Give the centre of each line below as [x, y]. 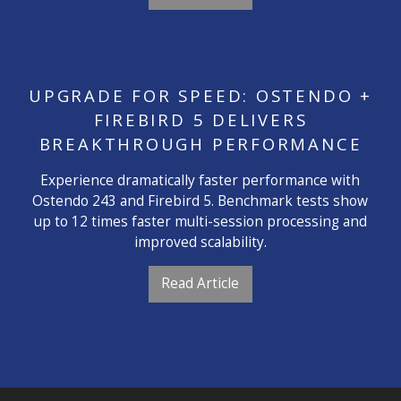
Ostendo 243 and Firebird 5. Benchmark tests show [200, 200]
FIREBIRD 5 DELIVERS [200, 120]
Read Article [200, 283]
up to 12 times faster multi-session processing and [200, 221]
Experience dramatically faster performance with [200, 179]
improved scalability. [200, 241]
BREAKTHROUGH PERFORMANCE [200, 144]
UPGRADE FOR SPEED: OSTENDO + [200, 96]
